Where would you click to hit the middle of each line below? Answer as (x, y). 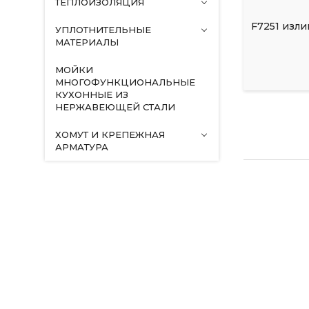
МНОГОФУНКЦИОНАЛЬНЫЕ (125, 82)
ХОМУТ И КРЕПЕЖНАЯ (110, 134)
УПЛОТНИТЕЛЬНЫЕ (103, 30)
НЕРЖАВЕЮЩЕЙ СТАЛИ (115, 107)
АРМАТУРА (81, 147)
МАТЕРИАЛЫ (87, 42)
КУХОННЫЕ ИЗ (91, 94)
